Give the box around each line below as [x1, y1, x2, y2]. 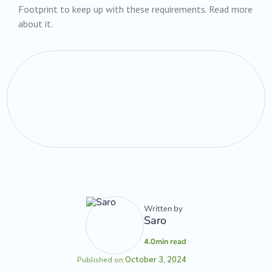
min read [155, 236, 187, 247]
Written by [144, 203, 183, 214]
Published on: [77, 255, 126, 265]
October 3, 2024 [125, 254, 187, 266]
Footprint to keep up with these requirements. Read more [18, 3, 253, 16]
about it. [18, 18, 53, 30]
